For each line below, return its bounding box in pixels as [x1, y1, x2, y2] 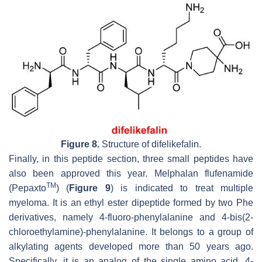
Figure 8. [61, 139, 99, 149]
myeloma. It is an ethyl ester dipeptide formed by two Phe [9, 197, 253, 208]
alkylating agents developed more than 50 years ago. [9, 241, 253, 251]
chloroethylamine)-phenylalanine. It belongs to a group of [9, 226, 253, 237]
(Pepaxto [9, 182, 46, 193]
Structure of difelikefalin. [99, 139, 201, 149]
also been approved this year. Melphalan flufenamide [9, 168, 253, 178]
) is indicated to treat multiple [110, 182, 254, 193]
